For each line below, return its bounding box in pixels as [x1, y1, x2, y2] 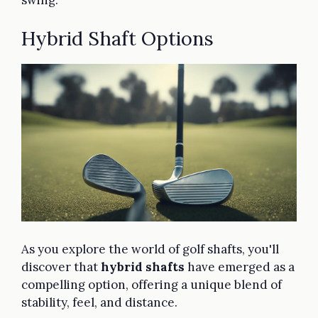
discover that [21, 259, 101, 275]
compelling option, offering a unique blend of [21, 277, 282, 293]
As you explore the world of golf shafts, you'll [21, 241, 279, 258]
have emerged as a [185, 259, 295, 275]
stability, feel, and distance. [21, 295, 177, 311]
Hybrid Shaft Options [21, 26, 214, 51]
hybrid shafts [101, 259, 185, 275]
